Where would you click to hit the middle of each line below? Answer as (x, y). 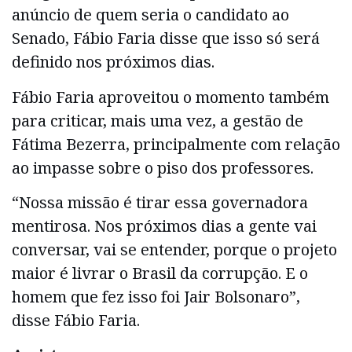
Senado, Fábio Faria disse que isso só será (166, 38)
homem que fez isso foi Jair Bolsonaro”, (156, 297)
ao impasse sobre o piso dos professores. (163, 167)
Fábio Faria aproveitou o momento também (170, 97)
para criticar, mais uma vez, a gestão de (158, 120)
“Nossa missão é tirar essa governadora (160, 203)
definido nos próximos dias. (113, 62)
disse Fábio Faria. (76, 321)
